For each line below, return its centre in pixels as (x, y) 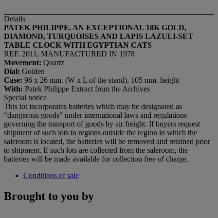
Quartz (54, 62)
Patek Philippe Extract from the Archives (87, 89)
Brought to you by (49, 196)
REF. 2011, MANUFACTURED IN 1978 (69, 54)
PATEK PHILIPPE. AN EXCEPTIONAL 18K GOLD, (95, 27)
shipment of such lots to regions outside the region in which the (100, 132)
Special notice (25, 97)
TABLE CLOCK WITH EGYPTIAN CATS (78, 45)
